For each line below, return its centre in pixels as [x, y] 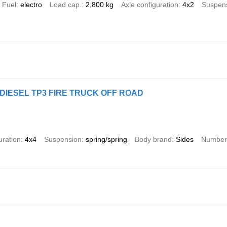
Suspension [63, 139]
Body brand [153, 139]
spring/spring [106, 139]
